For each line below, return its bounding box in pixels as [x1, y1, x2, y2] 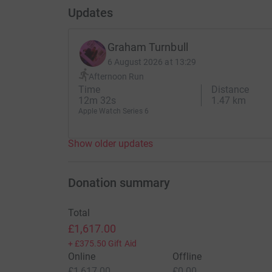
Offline [172, 251, 202, 263]
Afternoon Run [88, 71, 144, 81]
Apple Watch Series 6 [78, 107, 149, 116]
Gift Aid [108, 239, 137, 249]
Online [67, 251, 95, 263]
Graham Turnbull [107, 41, 188, 54]
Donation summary [67, 175, 170, 191]
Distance [211, 84, 250, 96]
